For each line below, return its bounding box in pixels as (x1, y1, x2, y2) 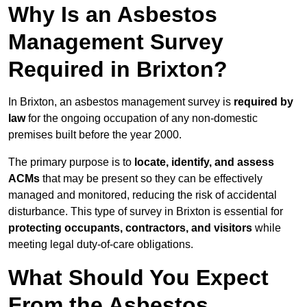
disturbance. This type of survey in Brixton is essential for (8, 206, 283, 218)
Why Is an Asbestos (8, 2, 217, 27)
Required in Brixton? (8, 57, 228, 82)
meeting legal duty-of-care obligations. (8, 238, 193, 251)
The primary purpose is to (8, 156, 134, 169)
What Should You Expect (8, 265, 269, 291)
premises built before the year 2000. (8, 129, 182, 141)
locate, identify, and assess (134, 156, 274, 169)
